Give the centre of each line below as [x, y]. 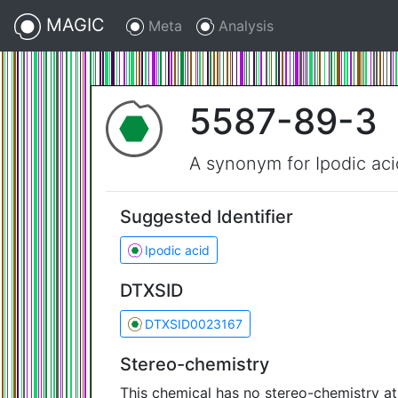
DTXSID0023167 [194, 324]
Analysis [244, 25]
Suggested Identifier [207, 217]
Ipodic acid [178, 250]
